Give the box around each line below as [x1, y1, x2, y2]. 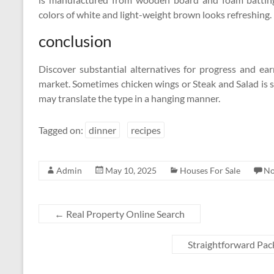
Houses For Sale [180, 165, 240, 176]
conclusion [39, 31, 111, 51]
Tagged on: [39, 124, 85, 136]
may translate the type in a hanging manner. [39, 92, 220, 104]
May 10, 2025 [105, 165, 157, 176]
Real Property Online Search [64, 208, 185, 220]
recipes [131, 124, 161, 136]
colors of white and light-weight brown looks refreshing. [39, 9, 272, 20]
